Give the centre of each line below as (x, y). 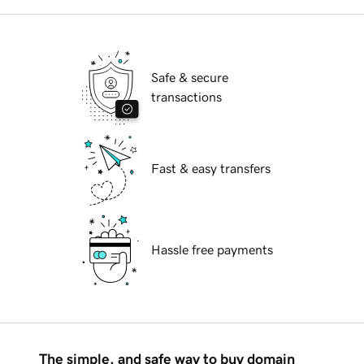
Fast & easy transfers (211, 169)
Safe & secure (190, 78)
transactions (186, 97)
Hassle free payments (212, 250)
